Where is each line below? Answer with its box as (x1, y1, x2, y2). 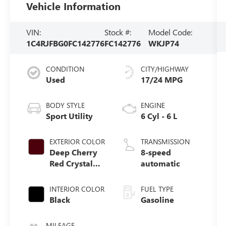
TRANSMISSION (140, 136, 190, 146)
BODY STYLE (46, 100, 85, 110)
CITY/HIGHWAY (140, 64, 189, 74)
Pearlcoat (49, 168, 86, 180)
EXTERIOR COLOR (49, 136, 105, 146)
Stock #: (104, 27, 132, 37)
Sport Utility (46, 110, 93, 121)
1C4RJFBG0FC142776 (26, 38, 105, 48)
